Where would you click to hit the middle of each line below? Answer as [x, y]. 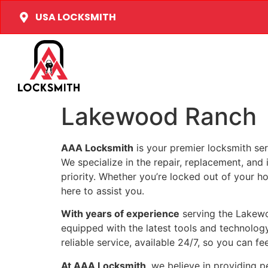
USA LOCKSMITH [75, 17]
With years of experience [120, 214]
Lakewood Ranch [159, 116]
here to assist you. [103, 191]
